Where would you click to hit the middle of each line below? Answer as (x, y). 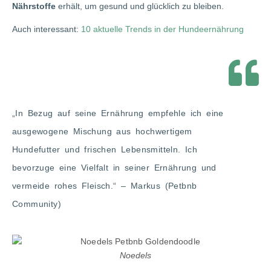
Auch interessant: (47, 29)
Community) (37, 204)
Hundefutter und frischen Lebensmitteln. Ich (105, 150)
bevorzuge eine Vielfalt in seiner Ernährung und (114, 168)
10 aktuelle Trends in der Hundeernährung (162, 29)
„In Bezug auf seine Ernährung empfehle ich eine (118, 113)
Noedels (135, 255)
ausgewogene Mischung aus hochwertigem (102, 132)
